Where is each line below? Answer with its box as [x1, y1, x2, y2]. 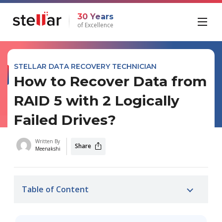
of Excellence [77, 20, 113, 29]
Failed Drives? [13, 111, 116, 128]
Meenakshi [35, 145, 60, 153]
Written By [35, 138, 60, 145]
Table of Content [21, 183, 89, 195]
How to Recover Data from [13, 72, 207, 90]
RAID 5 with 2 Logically [13, 92, 179, 109]
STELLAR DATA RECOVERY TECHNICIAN [13, 61, 157, 71]
